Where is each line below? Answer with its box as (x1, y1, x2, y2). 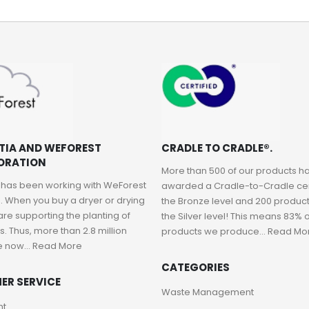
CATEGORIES (161, 259, 230, 275)
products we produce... (161, 224, 268, 238)
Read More (32, 239, 82, 252)
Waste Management (161, 285, 254, 299)
